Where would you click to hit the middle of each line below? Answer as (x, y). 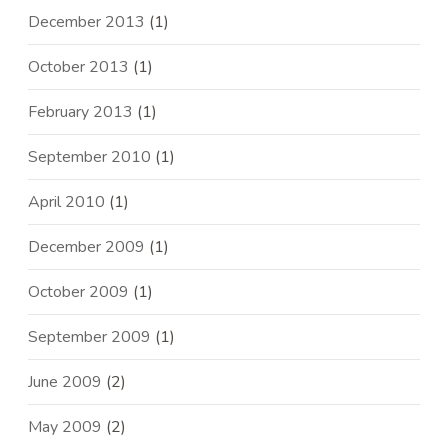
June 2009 (65, 382)
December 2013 (87, 22)
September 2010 (90, 157)
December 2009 (87, 247)
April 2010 (67, 202)
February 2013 (81, 112)
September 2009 (90, 337)
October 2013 (79, 67)
